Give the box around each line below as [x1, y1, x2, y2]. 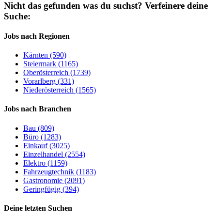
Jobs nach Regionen [4, 31, 70, 40]
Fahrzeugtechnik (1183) [23, 167, 96, 176]
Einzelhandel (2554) [23, 150, 85, 158]
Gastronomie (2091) [23, 176, 85, 185]
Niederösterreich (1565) [23, 86, 96, 94]
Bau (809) [23, 124, 54, 132]
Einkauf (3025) [23, 141, 70, 150]
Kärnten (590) [23, 51, 66, 60]
